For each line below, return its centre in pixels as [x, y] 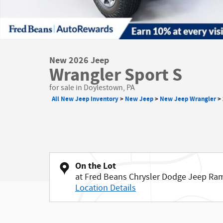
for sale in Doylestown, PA [92, 88]
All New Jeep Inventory [85, 99]
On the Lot [96, 166]
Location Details [106, 188]
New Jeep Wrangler [188, 99]
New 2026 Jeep [79, 60]
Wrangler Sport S [116, 75]
